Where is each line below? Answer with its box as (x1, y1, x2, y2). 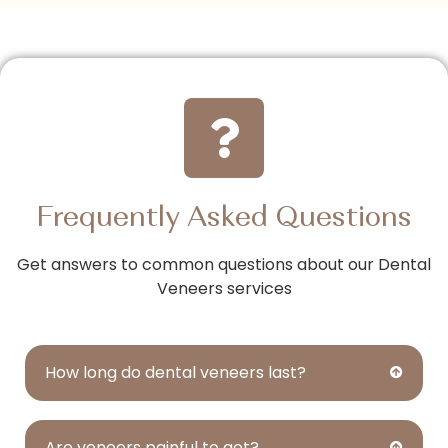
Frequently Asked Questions (36, 204, 412, 233)
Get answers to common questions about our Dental (17, 252, 431, 276)
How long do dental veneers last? (45, 360, 306, 384)
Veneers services (156, 276, 292, 300)
